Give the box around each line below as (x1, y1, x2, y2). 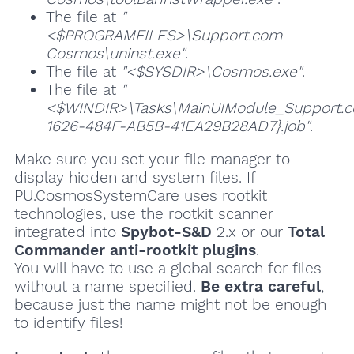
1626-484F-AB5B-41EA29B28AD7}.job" (45, 117, 310, 136)
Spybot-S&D (120, 223, 212, 242)
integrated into (13, 223, 121, 242)
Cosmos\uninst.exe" (45, 44, 185, 63)
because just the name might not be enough (13, 296, 326, 314)
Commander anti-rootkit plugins (13, 241, 256, 260)
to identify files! (13, 314, 122, 333)
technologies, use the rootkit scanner (13, 205, 273, 224)
